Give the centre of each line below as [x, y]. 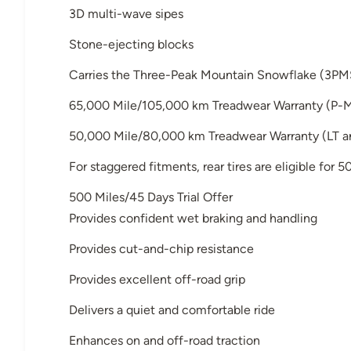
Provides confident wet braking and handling [193, 218]
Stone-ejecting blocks [131, 44]
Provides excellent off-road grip [157, 279]
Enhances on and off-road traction [165, 340]
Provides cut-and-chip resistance [161, 248]
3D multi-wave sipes [126, 13]
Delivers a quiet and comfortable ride [172, 309]
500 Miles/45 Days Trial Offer [151, 197]
